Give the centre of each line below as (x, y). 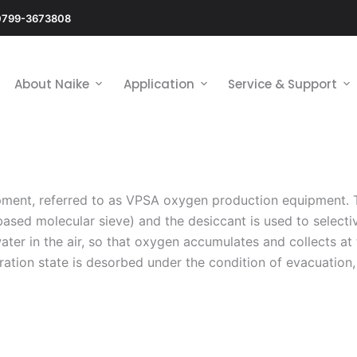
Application (159, 84)
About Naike (51, 84)
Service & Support (283, 84)
